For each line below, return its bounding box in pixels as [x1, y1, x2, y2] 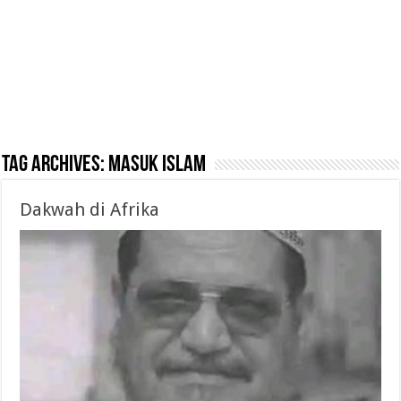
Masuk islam [108, 153, 207, 178]
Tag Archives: [2, 153, 109, 178]
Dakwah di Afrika [20, 199, 160, 221]
